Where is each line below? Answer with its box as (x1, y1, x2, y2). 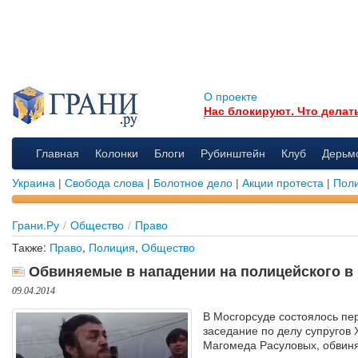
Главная (36, 144, 79, 161)
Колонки (95, 144, 138, 161)
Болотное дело (153, 173, 233, 190)
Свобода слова (65, 173, 144, 190)
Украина (12, 173, 55, 190)
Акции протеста (242, 173, 324, 190)
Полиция (89, 238, 135, 255)
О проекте (204, 87, 257, 104)
